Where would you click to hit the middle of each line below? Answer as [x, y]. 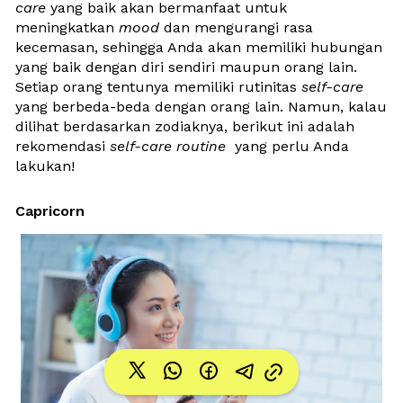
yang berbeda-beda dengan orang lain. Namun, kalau [201, 106]
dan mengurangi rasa [238, 27]
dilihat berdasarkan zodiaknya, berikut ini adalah [185, 126]
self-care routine [170, 146]
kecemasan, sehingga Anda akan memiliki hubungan [199, 47]
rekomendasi [63, 146]
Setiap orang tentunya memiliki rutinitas [158, 86]
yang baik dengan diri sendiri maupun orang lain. [186, 67]
